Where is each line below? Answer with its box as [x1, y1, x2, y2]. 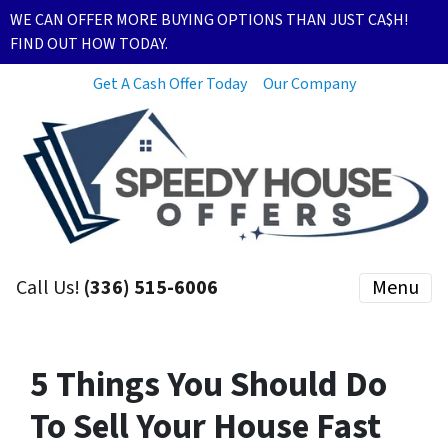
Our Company [262, 73, 356, 95]
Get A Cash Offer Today [92, 73, 247, 95]
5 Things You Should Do [30, 360, 387, 410]
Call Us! [16, 274, 84, 302]
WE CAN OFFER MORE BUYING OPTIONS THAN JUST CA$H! [10, 9, 408, 31]
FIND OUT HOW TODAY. [10, 33, 168, 55]
